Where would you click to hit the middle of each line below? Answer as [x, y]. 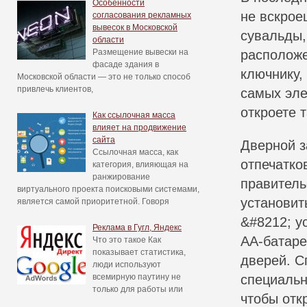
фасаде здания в [126, 64]
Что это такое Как [127, 240]
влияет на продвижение [139, 127]
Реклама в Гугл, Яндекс [137, 228]
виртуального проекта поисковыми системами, [108, 189]
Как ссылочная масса [134, 115]
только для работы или [138, 289]
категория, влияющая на [140, 164]
